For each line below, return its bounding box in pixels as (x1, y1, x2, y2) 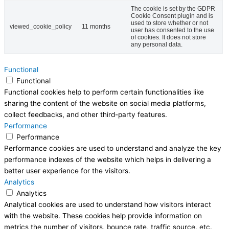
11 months (82, 22, 110, 30)
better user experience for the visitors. (4, 166, 130, 175)
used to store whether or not (131, 19, 208, 27)
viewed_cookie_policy (10, 22, 72, 30)
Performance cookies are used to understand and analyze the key (4, 144, 221, 152)
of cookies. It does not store (131, 33, 206, 41)
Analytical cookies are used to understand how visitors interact (4, 200, 211, 209)
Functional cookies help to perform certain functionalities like (4, 87, 204, 96)
